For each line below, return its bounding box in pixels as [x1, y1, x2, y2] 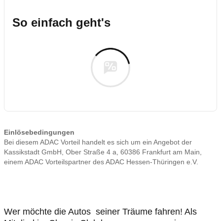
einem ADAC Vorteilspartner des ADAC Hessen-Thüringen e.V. [4, 158, 198, 166]
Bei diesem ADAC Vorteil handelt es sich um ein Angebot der [4, 138, 192, 146]
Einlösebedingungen [4, 128, 74, 136]
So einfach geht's [12, 16, 110, 29]
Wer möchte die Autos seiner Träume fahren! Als [4, 207, 197, 217]
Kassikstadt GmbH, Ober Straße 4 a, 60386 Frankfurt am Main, [4, 148, 202, 156]
